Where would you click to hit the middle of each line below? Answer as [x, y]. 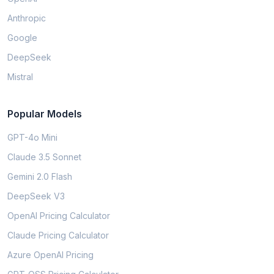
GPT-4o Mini [32, 137]
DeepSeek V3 [36, 196]
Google [22, 38]
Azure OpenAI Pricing [50, 255]
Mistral [20, 77]
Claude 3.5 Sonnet [44, 157]
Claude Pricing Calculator [58, 235]
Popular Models [45, 114]
